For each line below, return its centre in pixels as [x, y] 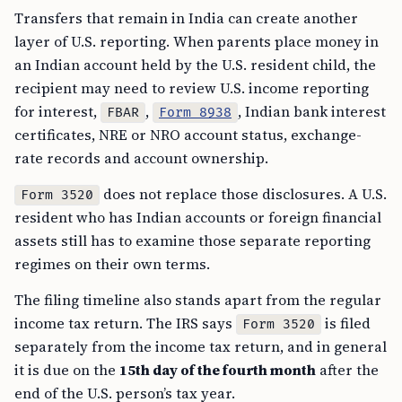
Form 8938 [195, 113]
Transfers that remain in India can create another [186, 18]
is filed [346, 323]
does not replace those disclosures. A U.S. [243, 194]
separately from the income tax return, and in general [201, 347]
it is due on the [67, 370]
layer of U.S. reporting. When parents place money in [197, 42]
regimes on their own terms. [112, 264]
